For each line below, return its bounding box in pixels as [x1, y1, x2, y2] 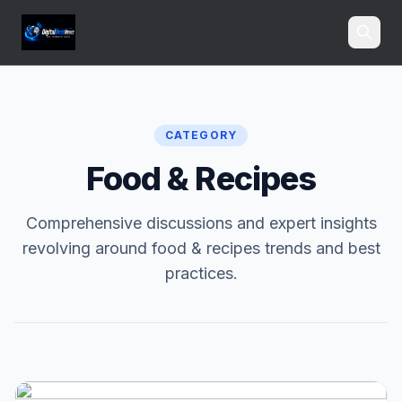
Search [316, 79, 363, 94]
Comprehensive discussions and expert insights [25, 214, 377, 232]
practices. [164, 264, 238, 283]
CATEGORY [164, 128, 238, 142]
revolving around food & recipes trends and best [22, 239, 380, 258]
